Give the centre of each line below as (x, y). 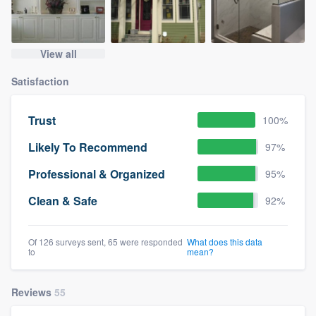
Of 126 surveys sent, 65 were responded (105, 242)
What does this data (224, 242)
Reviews (33, 292)
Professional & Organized (97, 174)
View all (58, 54)
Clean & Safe (63, 200)
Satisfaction (40, 81)
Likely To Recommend (88, 147)
